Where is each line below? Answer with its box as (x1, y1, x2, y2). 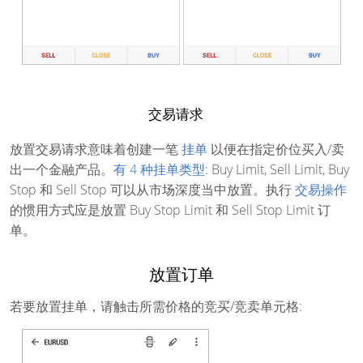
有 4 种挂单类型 (113, 160, 205, 178)
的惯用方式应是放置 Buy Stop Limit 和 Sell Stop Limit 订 (10, 200, 331, 219)
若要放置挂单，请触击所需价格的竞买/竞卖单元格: (10, 297, 302, 315)
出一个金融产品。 (10, 160, 113, 178)
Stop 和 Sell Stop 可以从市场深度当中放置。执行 (10, 180, 295, 199)
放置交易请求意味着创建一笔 (10, 139, 181, 158)
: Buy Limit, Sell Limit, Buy (205, 160, 349, 178)
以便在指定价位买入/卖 (207, 139, 344, 158)
